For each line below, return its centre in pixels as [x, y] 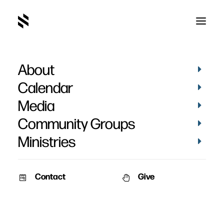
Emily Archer [112, 79]
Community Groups [76, 123]
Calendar [45, 87]
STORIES [69, 194]
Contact [50, 176]
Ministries [47, 141]
